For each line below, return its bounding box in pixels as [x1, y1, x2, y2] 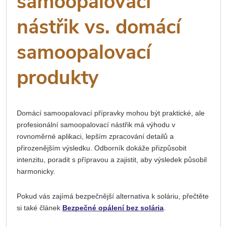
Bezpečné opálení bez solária [62, 203, 164, 212]
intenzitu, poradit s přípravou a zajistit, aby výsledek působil [17, 155, 207, 164]
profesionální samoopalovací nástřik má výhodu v [17, 120, 175, 129]
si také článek [17, 203, 62, 212]
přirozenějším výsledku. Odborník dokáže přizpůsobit [17, 143, 186, 152]
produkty [17, 64, 99, 92]
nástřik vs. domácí [17, 14, 181, 41]
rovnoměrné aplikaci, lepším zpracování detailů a [17, 132, 174, 140]
